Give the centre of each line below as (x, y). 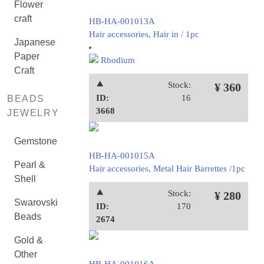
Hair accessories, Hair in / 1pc (144, 34)
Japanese (35, 42)
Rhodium (116, 60)
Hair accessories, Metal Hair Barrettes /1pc (167, 169)
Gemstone (36, 141)
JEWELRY (33, 113)
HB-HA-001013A (122, 21)
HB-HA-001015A (122, 156)
